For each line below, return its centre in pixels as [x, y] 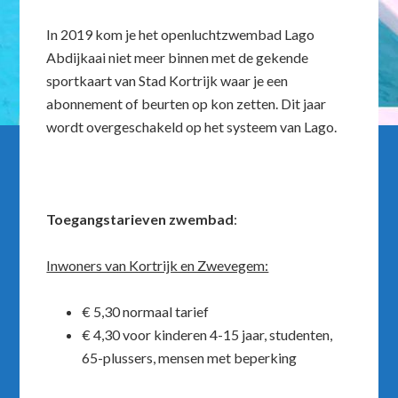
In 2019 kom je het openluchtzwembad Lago [181, 34]
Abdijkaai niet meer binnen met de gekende [178, 57]
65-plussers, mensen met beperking [190, 358]
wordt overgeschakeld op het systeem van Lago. [192, 127]
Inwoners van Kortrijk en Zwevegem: [158, 265]
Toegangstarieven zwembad [140, 219]
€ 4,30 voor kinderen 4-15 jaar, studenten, [207, 334]
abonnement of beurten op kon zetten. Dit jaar [187, 103]
